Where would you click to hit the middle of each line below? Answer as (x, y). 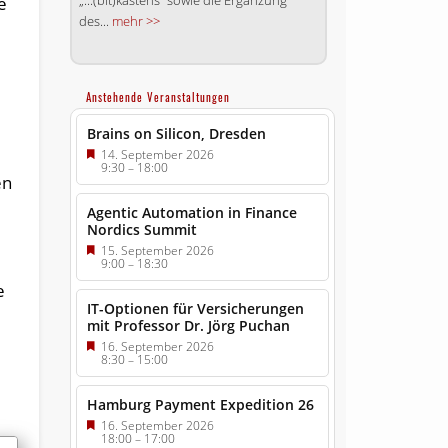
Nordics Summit (141, 230)
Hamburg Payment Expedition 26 (200, 405)
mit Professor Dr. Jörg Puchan (188, 326)
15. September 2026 (157, 251)
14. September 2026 (157, 155)
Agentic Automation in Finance (191, 213)
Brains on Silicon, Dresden (176, 134)
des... (95, 21)
